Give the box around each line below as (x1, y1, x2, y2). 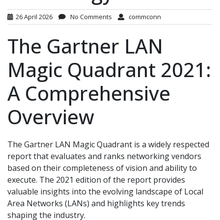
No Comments (66, 12, 112, 21)
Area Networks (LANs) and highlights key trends (7, 197, 185, 209)
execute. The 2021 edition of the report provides (7, 174, 185, 185)
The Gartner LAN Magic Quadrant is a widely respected (7, 138, 209, 150)
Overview (7, 103, 94, 130)
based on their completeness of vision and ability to (7, 162, 197, 173)
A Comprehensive (7, 79, 170, 107)
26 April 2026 (13, 12, 53, 21)
